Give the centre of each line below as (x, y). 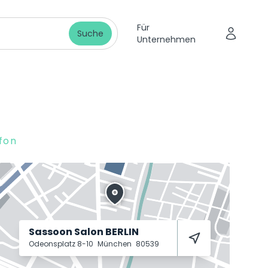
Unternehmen (166, 39)
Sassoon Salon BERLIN (84, 232)
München (115, 244)
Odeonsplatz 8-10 (62, 244)
